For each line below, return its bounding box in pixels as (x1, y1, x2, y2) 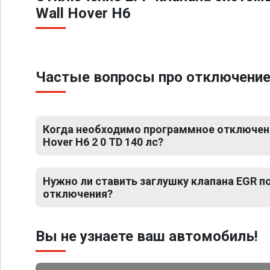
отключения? (43, 187, 113, 200)
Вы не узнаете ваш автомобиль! (36, 228, 258, 245)
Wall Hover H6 (36, 5, 131, 22)
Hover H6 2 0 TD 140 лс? (43, 136, 163, 148)
